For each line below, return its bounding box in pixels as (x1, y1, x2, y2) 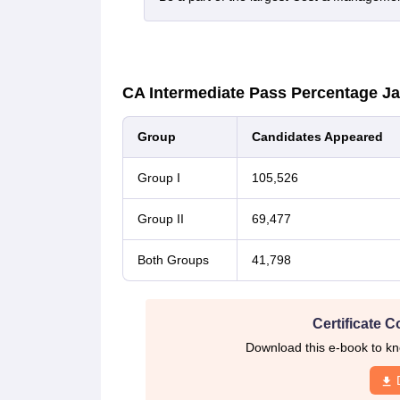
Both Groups (137, 253, 209, 267)
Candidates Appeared (251, 129, 383, 144)
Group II (137, 212, 184, 226)
